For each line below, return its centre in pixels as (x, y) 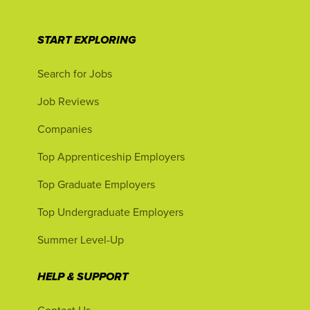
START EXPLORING (87, 41)
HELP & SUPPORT (83, 277)
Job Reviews (68, 101)
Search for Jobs (75, 73)
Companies (65, 129)
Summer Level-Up (81, 239)
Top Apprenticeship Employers (111, 156)
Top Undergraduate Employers (110, 212)
